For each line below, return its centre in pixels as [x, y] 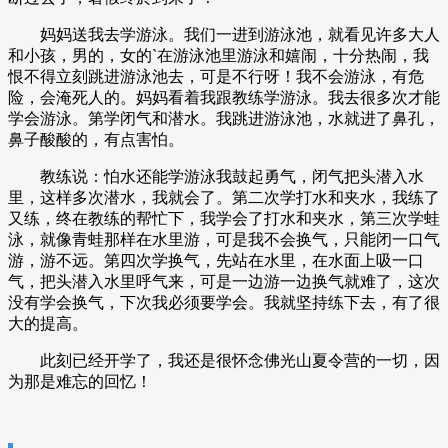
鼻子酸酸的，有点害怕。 [96, 139]
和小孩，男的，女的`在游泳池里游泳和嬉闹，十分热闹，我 [218, 55]
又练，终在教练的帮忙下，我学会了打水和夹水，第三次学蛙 [224, 218]
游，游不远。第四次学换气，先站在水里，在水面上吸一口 [216, 260]
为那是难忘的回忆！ [80, 381]
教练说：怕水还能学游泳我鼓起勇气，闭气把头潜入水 [216, 176]
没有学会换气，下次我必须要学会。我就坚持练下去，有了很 [224, 302]
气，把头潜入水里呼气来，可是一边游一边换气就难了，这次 [224, 281]
